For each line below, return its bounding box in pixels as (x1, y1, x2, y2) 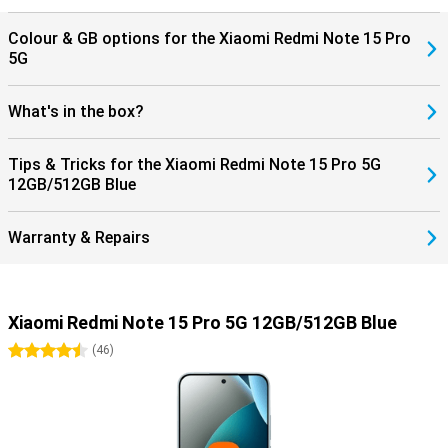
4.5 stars (48, 343, 105, 359)
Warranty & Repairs (8, 228, 150, 247)
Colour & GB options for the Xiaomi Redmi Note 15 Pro (8, 29, 411, 48)
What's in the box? (8, 102, 144, 121)
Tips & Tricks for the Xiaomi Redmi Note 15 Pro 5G (8, 155, 381, 174)
